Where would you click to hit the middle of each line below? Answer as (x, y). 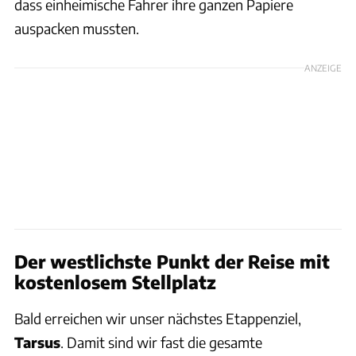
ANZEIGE (323, 67)
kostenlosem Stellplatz (115, 282)
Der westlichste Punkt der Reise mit (172, 261)
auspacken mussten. (77, 28)
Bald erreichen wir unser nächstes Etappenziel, (158, 318)
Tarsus (37, 342)
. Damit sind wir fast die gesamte (161, 342)
